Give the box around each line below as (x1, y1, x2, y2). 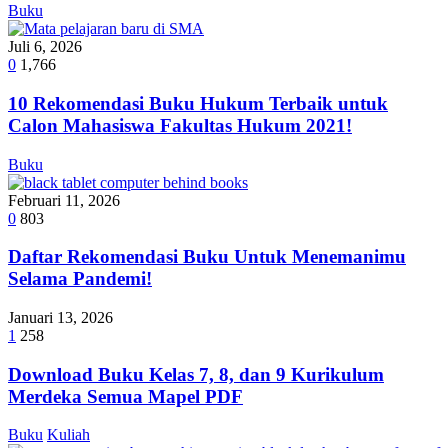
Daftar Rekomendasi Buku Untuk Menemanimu (8, 246, 406, 268)
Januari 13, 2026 (8, 308, 113, 326)
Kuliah (47, 426, 90, 444)
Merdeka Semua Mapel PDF (8, 385, 243, 407)
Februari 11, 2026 (8, 191, 120, 209)
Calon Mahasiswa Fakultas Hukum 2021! (8, 114, 352, 136)
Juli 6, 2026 (8, 38, 82, 56)
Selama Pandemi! (8, 268, 152, 290)
